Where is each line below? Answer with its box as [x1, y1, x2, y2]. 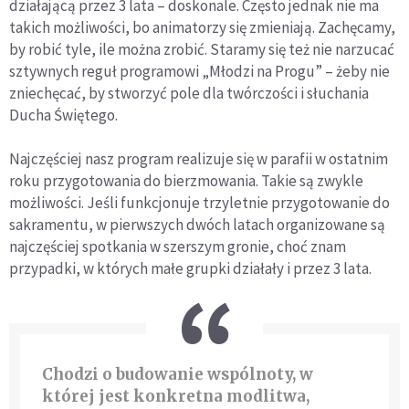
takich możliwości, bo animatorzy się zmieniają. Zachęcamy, [9, 16, 395, 37]
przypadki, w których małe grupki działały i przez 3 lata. [9, 257, 372, 278]
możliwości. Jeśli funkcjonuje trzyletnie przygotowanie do [9, 192, 390, 213]
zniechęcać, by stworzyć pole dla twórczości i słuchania [9, 82, 369, 103]
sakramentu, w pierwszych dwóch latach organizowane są [9, 214, 385, 235]
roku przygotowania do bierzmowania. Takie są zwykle [9, 170, 363, 191]
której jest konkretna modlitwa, [42, 385, 309, 406]
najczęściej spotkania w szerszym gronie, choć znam [9, 236, 346, 257]
